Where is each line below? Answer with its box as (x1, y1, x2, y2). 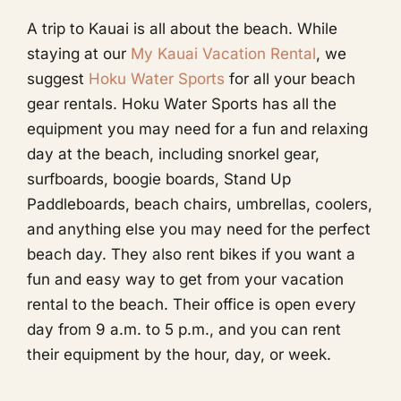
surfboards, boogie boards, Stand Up (26, 169, 291, 188)
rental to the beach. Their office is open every (26, 294, 356, 313)
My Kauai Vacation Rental (130, 44, 316, 63)
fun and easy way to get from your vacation (26, 269, 344, 288)
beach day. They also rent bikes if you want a (26, 244, 355, 263)
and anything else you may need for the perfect (26, 219, 371, 238)
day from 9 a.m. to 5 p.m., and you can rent (26, 320, 341, 338)
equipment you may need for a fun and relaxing (26, 119, 368, 138)
